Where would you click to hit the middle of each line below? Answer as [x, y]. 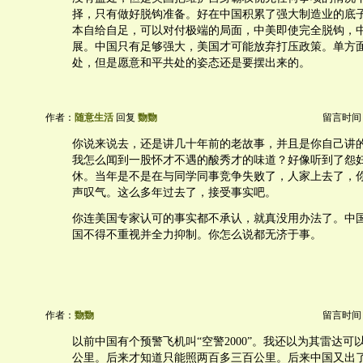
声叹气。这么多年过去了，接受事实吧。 [174, 192]
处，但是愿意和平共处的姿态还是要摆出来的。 [191, 63]
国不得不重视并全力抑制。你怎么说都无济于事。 [197, 235]
